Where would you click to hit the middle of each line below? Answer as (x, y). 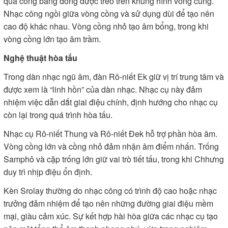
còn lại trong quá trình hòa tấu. (58, 115)
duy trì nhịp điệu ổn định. (48, 172)
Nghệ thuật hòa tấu (40, 58)
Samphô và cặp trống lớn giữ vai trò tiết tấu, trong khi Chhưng (114, 159)
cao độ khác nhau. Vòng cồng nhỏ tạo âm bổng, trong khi (106, 26)
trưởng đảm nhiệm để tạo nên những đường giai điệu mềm (108, 203)
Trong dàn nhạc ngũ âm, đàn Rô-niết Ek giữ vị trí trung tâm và (114, 77)
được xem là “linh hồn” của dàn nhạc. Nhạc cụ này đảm (103, 89)
